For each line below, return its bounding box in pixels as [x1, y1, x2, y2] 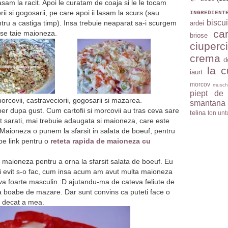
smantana [190, 99, 225, 108]
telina [190, 109, 206, 117]
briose [190, 32, 208, 40]
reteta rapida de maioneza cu [50, 136, 151, 145]
